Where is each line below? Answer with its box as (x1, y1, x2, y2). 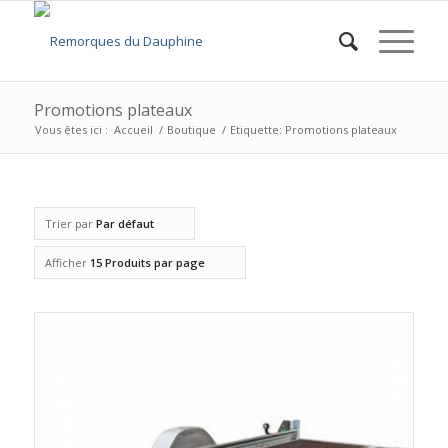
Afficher (44, 255, 90, 270)
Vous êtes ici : (34, 122, 108, 137)
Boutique (166, 122, 216, 137)
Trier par (44, 216, 96, 231)
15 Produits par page (89, 255, 205, 270)
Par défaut (95, 216, 154, 231)
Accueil (113, 122, 153, 137)
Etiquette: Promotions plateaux (229, 122, 397, 137)
